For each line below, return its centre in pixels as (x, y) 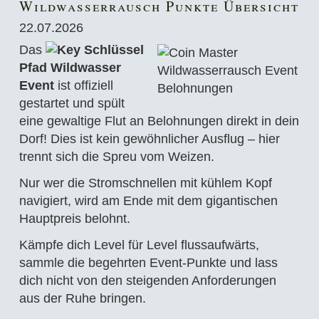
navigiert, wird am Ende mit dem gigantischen (148, 201)
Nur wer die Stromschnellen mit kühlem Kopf (145, 183)
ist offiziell (83, 85)
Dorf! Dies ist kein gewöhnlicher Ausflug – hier (149, 139)
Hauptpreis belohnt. (74, 219)
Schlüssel (114, 50)
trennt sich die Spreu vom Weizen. (116, 157)
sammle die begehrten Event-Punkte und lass (148, 263)
